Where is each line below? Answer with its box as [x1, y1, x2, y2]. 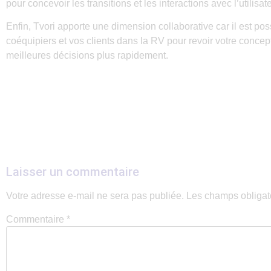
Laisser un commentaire [6, 164, 139, 179]
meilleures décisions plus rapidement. [6, 50, 168, 61]
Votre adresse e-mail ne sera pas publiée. [6, 190, 184, 201]
